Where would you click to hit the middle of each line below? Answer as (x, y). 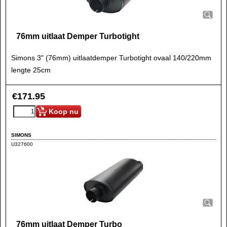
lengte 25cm (31, 70)
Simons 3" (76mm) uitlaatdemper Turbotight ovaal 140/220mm (111, 58)
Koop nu (64, 111)
